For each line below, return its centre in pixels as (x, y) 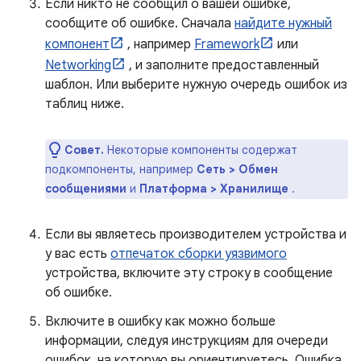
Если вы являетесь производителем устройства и (196, 234)
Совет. (84, 150)
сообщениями (86, 189)
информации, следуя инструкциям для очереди (187, 341)
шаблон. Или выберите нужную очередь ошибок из (196, 85)
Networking (78, 65)
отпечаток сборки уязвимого (199, 254)
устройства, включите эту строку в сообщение (189, 273)
